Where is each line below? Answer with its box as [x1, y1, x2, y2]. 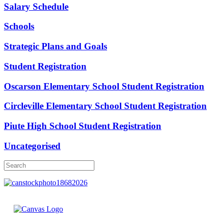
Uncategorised [4, 140, 61, 151]
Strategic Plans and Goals [4, 41, 107, 52]
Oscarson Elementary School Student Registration [4, 81, 204, 91]
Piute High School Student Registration [4, 121, 161, 131]
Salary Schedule [4, 1, 68, 12]
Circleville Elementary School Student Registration [4, 101, 207, 111]
